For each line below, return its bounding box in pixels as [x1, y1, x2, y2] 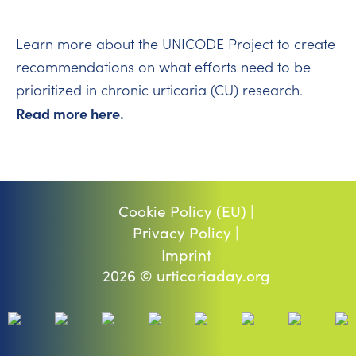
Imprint [161, 243, 211, 265]
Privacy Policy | [133, 221, 239, 242]
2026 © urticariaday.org [102, 265, 270, 286]
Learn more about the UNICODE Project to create [16, 33, 335, 53]
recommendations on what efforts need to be [16, 56, 311, 76]
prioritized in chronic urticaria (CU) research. [16, 79, 303, 99]
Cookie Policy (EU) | [118, 199, 254, 221]
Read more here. [16, 103, 124, 123]
